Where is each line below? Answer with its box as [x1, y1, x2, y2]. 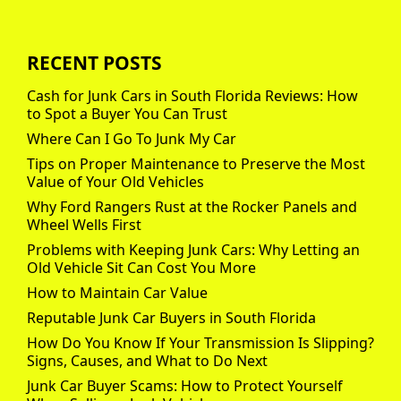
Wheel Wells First [27, 215, 141, 235]
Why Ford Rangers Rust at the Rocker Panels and [27, 197, 357, 218]
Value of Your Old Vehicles [27, 172, 204, 192]
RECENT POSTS [27, 50, 162, 76]
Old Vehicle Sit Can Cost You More [27, 258, 256, 278]
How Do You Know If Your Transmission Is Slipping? [27, 333, 374, 354]
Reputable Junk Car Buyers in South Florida [27, 308, 316, 328]
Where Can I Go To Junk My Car [27, 129, 236, 149]
